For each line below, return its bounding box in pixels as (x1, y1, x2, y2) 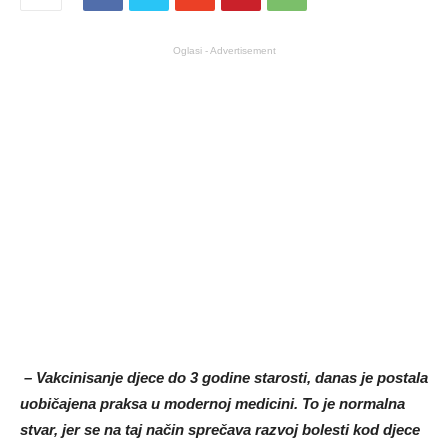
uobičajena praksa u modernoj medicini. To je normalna (20, 394, 405, 412)
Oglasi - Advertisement (172, 44, 276, 56)
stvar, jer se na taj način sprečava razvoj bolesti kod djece (20, 420, 420, 438)
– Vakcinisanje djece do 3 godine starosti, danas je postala (20, 368, 428, 386)
